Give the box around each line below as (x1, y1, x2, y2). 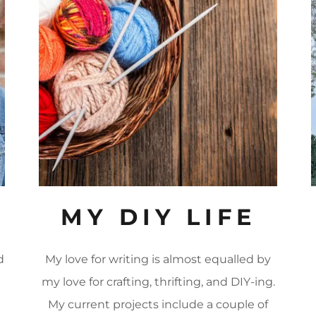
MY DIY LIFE (61, 203, 256, 231)
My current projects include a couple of (48, 298, 268, 312)
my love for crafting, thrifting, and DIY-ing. (41, 275, 275, 289)
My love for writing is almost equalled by (45, 253, 271, 267)
